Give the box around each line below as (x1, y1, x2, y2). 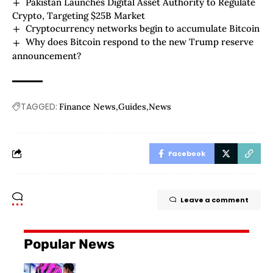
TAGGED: (21, 100, 57, 113)
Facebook (168, 148, 205, 158)
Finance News (59, 101, 116, 112)
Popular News (24, 235, 115, 252)
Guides (118, 101, 146, 112)
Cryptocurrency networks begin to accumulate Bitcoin (26, 23, 260, 35)
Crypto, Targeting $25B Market (12, 10, 145, 22)
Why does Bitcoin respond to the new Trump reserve (26, 36, 254, 48)
